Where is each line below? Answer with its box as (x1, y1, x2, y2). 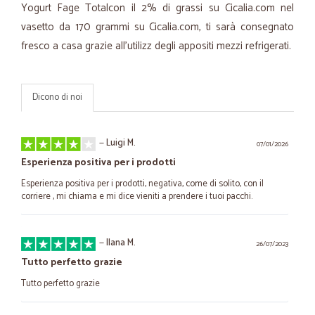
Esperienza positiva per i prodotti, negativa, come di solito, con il (21, 176, 264, 191)
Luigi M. (106, 136, 136, 150)
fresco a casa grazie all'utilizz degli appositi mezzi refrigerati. (21, 37, 291, 55)
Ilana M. (106, 236, 136, 250)
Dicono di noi (32, 90, 82, 105)
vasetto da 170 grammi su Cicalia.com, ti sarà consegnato (21, 18, 294, 36)
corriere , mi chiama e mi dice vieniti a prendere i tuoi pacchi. (21, 189, 252, 204)
